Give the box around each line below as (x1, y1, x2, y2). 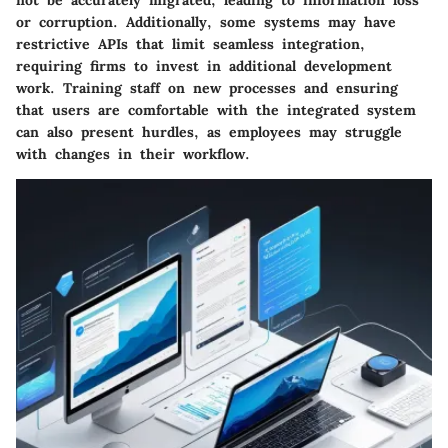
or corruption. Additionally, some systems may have (16, 13, 396, 32)
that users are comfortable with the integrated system (16, 101, 416, 120)
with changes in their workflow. (16, 145, 250, 164)
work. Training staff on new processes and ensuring (16, 79, 398, 98)
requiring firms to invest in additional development (16, 57, 392, 76)
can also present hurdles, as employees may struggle (16, 123, 402, 142)
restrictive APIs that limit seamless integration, (16, 35, 365, 54)
